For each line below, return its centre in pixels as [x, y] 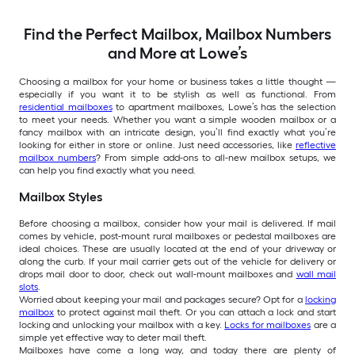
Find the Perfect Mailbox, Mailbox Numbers [177, 34]
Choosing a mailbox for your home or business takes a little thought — [177, 82]
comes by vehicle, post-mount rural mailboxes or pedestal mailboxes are [177, 237]
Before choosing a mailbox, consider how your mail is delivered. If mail [177, 224]
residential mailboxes [66, 107]
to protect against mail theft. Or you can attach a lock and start [195, 313]
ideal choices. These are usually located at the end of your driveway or [177, 249]
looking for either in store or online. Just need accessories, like [157, 145]
